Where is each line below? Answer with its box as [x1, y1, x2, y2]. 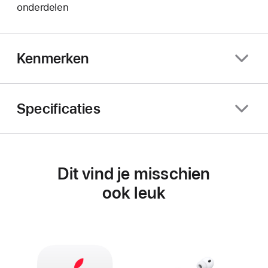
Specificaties [17, 99, 100, 117]
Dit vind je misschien [57, 163, 211, 184]
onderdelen [17, 1, 69, 14]
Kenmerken [17, 49, 89, 67]
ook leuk [102, 182, 166, 203]
